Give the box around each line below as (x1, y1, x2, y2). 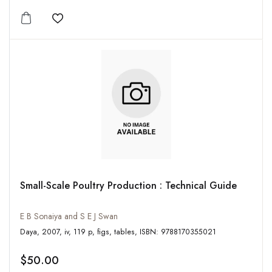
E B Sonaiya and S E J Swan (20, 210, 118, 223)
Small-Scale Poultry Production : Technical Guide (20, 178, 237, 193)
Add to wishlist (56, 18, 124, 34)
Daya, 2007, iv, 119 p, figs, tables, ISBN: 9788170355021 (140, 226, 216, 238)
